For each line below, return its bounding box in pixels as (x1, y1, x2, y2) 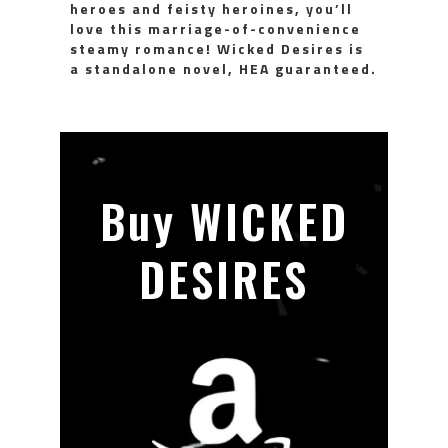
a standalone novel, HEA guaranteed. (70, 57, 377, 79)
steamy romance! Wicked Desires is (70, 37, 364, 59)
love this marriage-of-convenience (70, 17, 361, 39)
